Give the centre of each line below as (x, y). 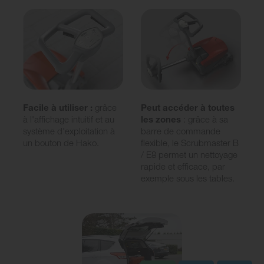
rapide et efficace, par (183, 166)
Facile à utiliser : (58, 107)
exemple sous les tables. (188, 178)
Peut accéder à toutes (188, 107)
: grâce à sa (206, 119)
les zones (162, 119)
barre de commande (181, 131)
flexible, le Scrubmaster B (190, 142)
